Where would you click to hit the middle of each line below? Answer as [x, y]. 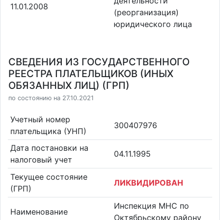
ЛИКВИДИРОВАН [149, 182]
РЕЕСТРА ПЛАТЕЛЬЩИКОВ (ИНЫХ [91, 74]
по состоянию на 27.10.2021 [51, 98]
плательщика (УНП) [48, 131]
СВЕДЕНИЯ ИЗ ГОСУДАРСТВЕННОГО [99, 62]
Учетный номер [40, 119]
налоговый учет [41, 160]
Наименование [39, 211]
